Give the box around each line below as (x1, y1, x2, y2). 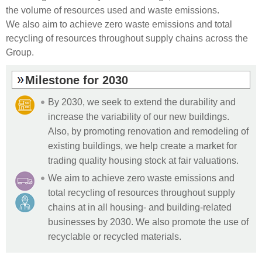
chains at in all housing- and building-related (48, 201, 232, 212)
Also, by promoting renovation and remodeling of (48, 125, 249, 136)
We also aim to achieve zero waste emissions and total (6, 18, 232, 29)
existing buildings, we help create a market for (48, 140, 237, 151)
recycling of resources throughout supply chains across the (6, 32, 248, 43)
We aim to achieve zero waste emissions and (48, 172, 235, 183)
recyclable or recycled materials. (48, 230, 181, 242)
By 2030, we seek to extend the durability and (48, 96, 236, 107)
